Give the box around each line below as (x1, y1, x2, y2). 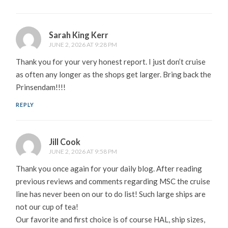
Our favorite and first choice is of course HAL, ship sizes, (16, 214, 206, 224)
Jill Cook (49, 136, 81, 147)
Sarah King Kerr (49, 30, 109, 40)
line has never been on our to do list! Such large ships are (16, 189, 206, 198)
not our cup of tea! (16, 202, 79, 211)
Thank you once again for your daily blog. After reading (16, 163, 203, 173)
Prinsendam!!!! (16, 82, 66, 92)
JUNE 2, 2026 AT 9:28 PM (49, 41, 118, 49)
